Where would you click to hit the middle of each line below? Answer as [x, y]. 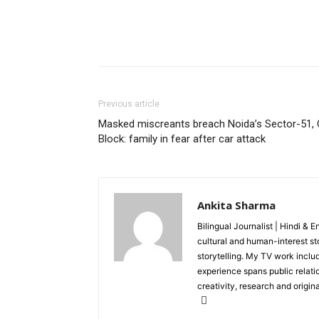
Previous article [129, 104]
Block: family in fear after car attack [182, 138]
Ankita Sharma [236, 205]
